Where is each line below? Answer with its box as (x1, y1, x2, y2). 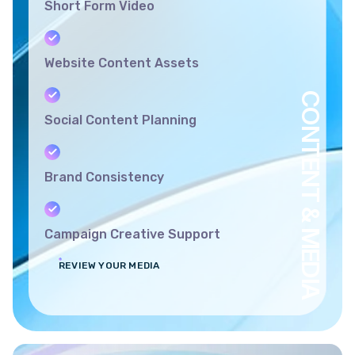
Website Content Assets (44, 55, 199, 71)
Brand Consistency (44, 169, 164, 185)
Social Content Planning (44, 112, 197, 128)
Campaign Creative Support (44, 226, 220, 242)
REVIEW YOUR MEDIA (59, 260, 160, 272)
